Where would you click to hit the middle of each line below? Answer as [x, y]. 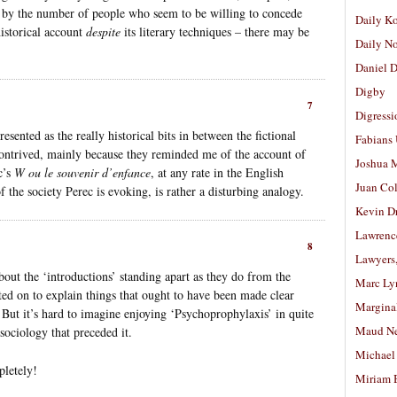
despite [103, 31]
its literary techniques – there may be [215, 31]
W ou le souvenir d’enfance [82, 172]
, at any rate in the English [217, 172]
